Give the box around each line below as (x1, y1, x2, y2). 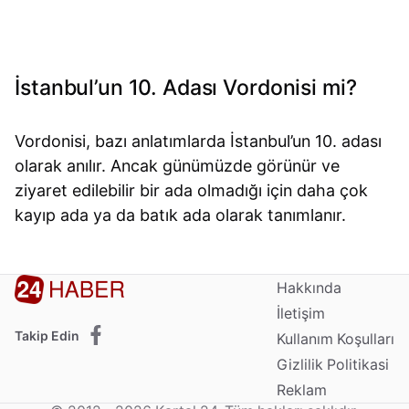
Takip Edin (15, 328, 80, 344)
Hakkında (276, 278, 341, 297)
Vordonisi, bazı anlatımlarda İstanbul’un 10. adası (15, 131, 383, 152)
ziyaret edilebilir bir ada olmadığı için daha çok (15, 181, 369, 201)
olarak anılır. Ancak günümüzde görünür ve (15, 156, 341, 176)
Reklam (276, 382, 327, 400)
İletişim (276, 304, 325, 322)
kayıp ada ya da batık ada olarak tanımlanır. (15, 205, 347, 225)
